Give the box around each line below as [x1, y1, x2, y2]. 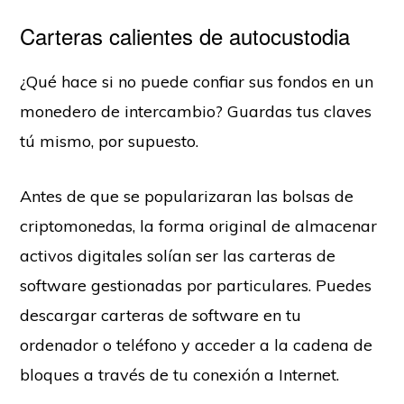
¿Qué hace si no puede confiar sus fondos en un [20, 71, 374, 93]
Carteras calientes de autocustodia [20, 20, 351, 52]
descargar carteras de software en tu [20, 305, 302, 326]
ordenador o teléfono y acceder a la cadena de [20, 335, 373, 356]
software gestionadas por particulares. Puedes [20, 275, 372, 297]
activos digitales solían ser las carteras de [20, 245, 336, 267]
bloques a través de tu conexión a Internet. [20, 364, 340, 386]
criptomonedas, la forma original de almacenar [20, 216, 378, 237]
